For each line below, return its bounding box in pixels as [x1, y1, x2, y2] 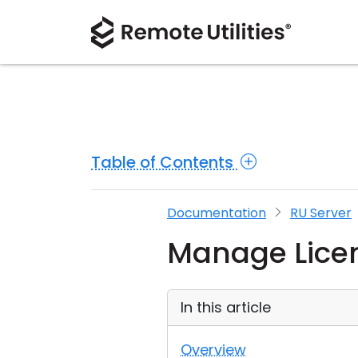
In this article [181, 297, 271, 317]
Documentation [167, 204, 266, 222]
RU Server [290, 204, 352, 222]
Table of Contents [91, 150, 237, 173]
